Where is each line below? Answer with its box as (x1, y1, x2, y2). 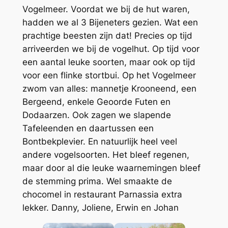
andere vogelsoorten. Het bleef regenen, (22, 150, 189, 160)
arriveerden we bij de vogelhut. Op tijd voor (22, 44, 199, 54)
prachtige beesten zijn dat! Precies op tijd (22, 31, 192, 41)
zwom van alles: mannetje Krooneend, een (22, 83, 196, 94)
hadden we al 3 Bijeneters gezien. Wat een (22, 17, 198, 28)
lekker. (22, 203, 51, 213)
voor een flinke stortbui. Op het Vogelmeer (22, 70, 196, 81)
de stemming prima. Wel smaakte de (22, 176, 172, 187)
